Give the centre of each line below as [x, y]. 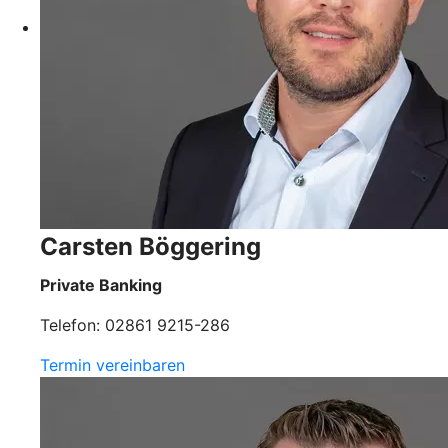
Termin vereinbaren [112, 364]
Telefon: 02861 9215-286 [135, 324]
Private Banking [101, 284]
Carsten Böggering [150, 246]
